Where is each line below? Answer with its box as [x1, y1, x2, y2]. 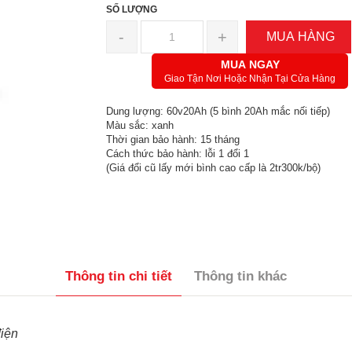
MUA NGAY [220, 58, 280, 71]
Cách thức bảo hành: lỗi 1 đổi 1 [105, 148, 249, 159]
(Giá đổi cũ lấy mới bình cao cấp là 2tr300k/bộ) [105, 162, 321, 174]
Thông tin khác [194, 268, 287, 284]
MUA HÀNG [266, 30, 335, 43]
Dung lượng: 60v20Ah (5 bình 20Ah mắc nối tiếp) [105, 105, 330, 117]
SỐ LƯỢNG [105, 4, 157, 15]
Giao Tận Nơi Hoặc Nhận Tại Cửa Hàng [164, 73, 336, 84]
